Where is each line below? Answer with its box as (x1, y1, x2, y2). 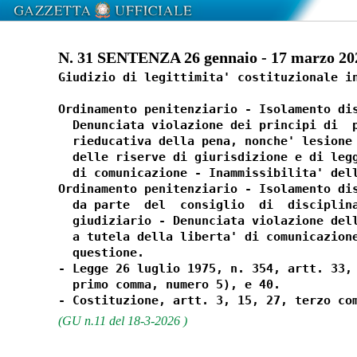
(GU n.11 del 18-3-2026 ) (57, 313, 187, 329)
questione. (57, 245, 151, 260)
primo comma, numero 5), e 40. (57, 277, 288, 292)
